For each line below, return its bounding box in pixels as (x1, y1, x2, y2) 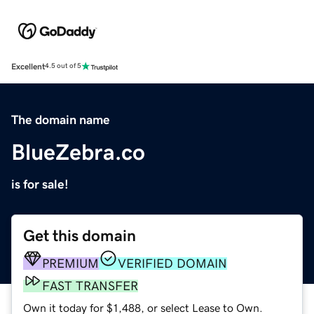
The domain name (11, 113, 110, 126)
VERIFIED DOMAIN (118, 257, 227, 270)
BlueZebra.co (11, 140, 145, 163)
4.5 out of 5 (45, 62, 81, 70)
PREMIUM (42, 257, 99, 270)
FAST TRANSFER (42, 279, 138, 292)
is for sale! (11, 177, 69, 191)
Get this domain (23, 227, 136, 244)
